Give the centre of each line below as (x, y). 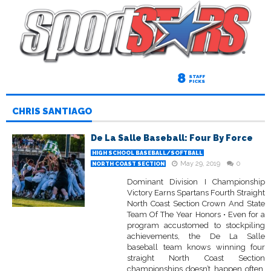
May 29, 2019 (200, 164)
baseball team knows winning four (196, 247)
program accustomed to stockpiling (196, 226)
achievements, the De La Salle (196, 237)
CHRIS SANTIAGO (52, 112)
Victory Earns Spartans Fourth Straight (196, 193)
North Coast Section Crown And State (196, 204)
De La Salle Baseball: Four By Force (172, 138)
